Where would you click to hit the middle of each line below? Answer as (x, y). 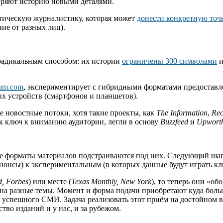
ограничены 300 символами (169, 61)
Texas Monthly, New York (111, 182)
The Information (182, 113)
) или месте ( (50, 182)
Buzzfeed (174, 122)
